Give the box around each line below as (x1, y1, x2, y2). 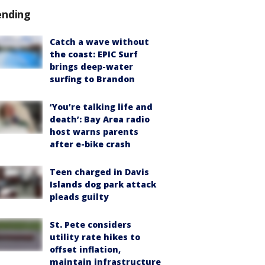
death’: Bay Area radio (50, 113, 150, 125)
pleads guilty (50, 190, 109, 202)
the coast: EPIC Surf (50, 48, 138, 60)
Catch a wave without (50, 35, 149, 47)
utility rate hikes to (50, 231, 140, 243)
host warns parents (50, 125, 138, 137)
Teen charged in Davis (50, 166, 149, 177)
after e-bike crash (50, 138, 131, 150)
